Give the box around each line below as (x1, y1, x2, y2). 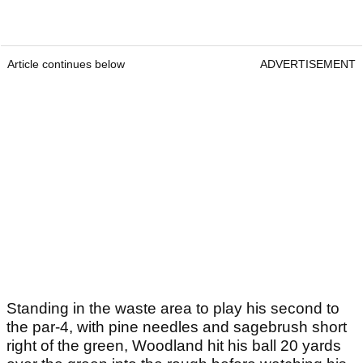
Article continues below (7, 58, 125, 71)
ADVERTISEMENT (260, 58, 356, 71)
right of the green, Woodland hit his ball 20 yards (6, 337, 341, 355)
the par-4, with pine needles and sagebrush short (6, 318, 347, 336)
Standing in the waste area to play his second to (6, 300, 340, 318)
